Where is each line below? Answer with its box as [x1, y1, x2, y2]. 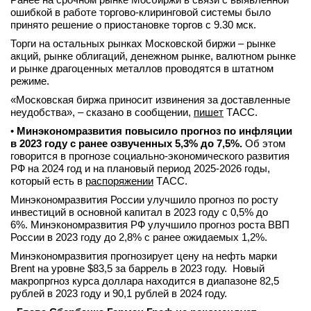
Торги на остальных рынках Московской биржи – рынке [10, 37, 276, 49]
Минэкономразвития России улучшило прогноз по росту [10, 194, 278, 205]
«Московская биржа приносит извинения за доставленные [10, 94, 290, 106]
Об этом [242, 137, 285, 149]
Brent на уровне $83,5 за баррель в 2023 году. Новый [10, 262, 264, 274]
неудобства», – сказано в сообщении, [10, 106, 194, 118]
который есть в [10, 175, 85, 187]
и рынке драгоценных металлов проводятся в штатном [10, 62, 274, 74]
